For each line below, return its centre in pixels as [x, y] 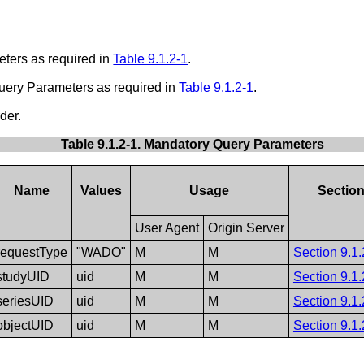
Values [101, 190]
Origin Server [246, 227]
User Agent [167, 227]
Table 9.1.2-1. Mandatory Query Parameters [193, 144]
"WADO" [101, 252]
